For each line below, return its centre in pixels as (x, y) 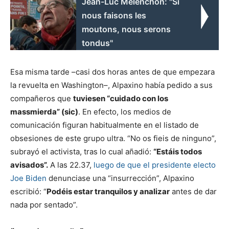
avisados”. (29, 165)
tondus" (98, 43)
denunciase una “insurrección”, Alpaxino (120, 178)
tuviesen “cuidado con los (121, 98)
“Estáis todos (178, 151)
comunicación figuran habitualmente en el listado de (105, 125)
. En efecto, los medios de (125, 111)
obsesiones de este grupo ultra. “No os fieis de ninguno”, (113, 138)
